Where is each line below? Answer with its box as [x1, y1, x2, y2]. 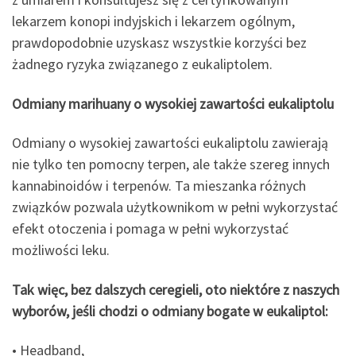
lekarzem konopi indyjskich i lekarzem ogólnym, [12, 12, 295, 31]
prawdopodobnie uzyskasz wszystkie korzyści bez [12, 33, 307, 52]
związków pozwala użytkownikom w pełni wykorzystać [12, 198, 338, 217]
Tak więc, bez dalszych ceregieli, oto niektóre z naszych [12, 280, 339, 299]
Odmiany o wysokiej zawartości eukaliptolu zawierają [12, 133, 328, 153]
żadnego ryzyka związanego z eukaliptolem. [12, 55, 273, 74]
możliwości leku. [12, 241, 110, 260]
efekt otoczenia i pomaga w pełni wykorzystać [12, 219, 288, 238]
